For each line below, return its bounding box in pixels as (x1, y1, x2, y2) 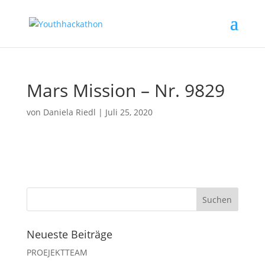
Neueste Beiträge (26, 227, 112, 241)
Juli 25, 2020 (105, 106, 153, 118)
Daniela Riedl (43, 106, 96, 118)
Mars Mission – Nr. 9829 (26, 78, 225, 102)
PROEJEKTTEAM (26, 247, 88, 258)
